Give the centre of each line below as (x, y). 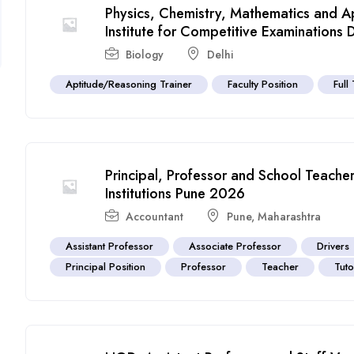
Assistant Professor (110, 246)
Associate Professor (235, 246)
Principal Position (106, 266)
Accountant (155, 216)
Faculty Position (263, 84)
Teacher (281, 266)
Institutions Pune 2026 (175, 193)
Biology (145, 54)
